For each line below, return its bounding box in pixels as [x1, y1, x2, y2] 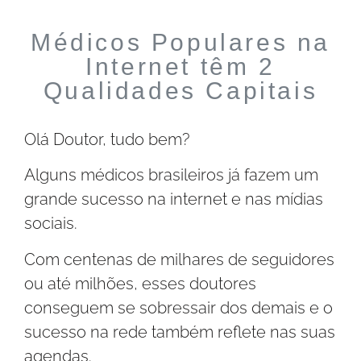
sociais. [24, 214, 77, 234]
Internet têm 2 [85, 53, 276, 80]
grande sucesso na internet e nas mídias [24, 189, 323, 210]
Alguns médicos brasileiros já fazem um [24, 165, 318, 185]
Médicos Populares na [30, 29, 330, 56]
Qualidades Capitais [43, 77, 318, 104]
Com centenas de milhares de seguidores [24, 249, 334, 269]
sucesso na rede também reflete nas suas [24, 322, 335, 342]
